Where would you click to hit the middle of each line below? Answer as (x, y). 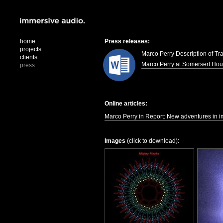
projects (31, 49)
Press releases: (127, 41)
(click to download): (152, 141)
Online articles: (126, 104)
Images (115, 141)
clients (29, 57)
